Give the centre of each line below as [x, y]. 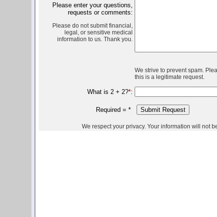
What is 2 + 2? [108, 92]
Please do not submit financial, [92, 26]
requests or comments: [100, 12]
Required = [112, 110]
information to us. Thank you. [95, 39]
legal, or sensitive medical [98, 33]
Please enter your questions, [92, 5]
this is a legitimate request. [169, 77]
